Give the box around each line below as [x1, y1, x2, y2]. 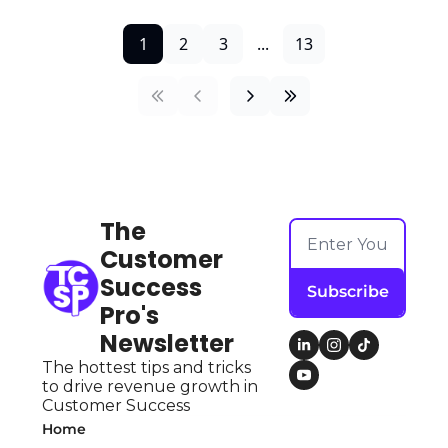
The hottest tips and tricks [42, 358, 251, 378]
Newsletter [100, 327, 234, 361]
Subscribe [306, 282, 389, 302]
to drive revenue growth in [42, 377, 258, 397]
